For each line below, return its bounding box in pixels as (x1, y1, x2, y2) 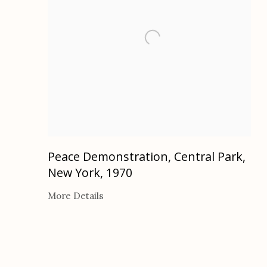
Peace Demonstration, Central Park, (48, 148, 246, 164)
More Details (48, 190, 104, 201)
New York (48, 164, 100, 181)
